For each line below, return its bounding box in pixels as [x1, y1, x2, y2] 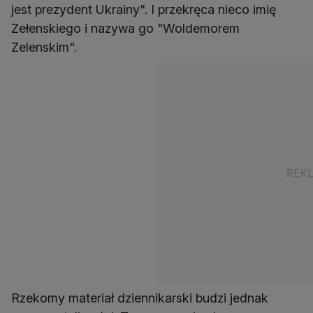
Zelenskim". [11, 39, 77, 54]
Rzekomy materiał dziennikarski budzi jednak [11, 290, 268, 305]
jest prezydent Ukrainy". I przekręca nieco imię [11, 1, 276, 17]
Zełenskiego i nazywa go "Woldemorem [11, 20, 240, 36]
